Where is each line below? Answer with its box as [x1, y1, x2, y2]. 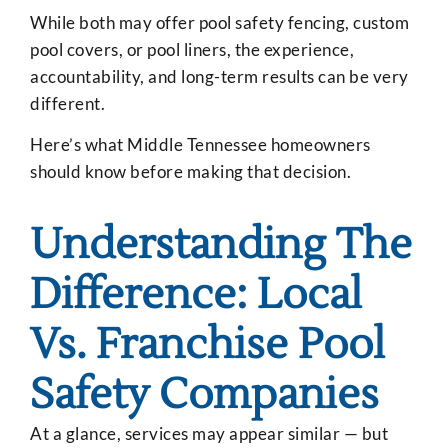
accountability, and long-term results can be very [30, 65, 409, 87]
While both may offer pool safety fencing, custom [30, 11, 409, 33]
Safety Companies [30, 367, 379, 422]
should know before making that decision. [30, 161, 351, 183]
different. [30, 92, 105, 114]
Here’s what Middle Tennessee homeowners [30, 134, 371, 156]
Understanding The [30, 217, 412, 272]
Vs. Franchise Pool [30, 317, 385, 372]
